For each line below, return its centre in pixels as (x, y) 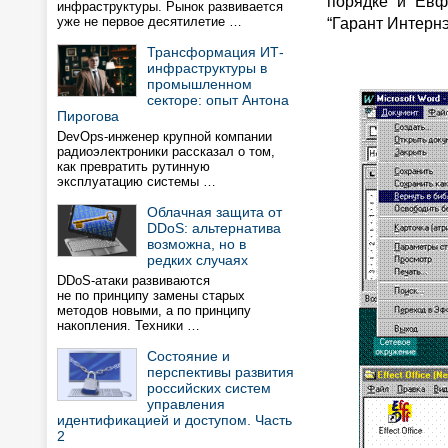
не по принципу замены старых (151, 295)
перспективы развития (220, 372)
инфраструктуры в (207, 68)
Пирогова (88, 116)
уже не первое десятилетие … (149, 21)
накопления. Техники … (128, 325)
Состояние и (188, 356)
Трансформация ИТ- (215, 52)
